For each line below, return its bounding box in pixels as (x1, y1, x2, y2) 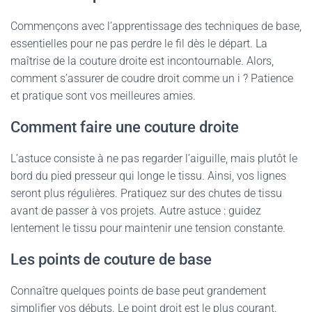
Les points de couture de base (10, 251, 212, 268)
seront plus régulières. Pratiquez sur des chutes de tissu (10, 187, 282, 200)
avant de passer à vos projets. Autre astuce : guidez (10, 204, 261, 217)
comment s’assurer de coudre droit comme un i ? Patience (10, 72, 293, 85)
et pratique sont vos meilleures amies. (10, 89, 196, 102)
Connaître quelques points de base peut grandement (10, 284, 266, 297)
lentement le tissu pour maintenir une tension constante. (10, 221, 286, 235)
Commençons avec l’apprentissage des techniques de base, (10, 19, 302, 33)
